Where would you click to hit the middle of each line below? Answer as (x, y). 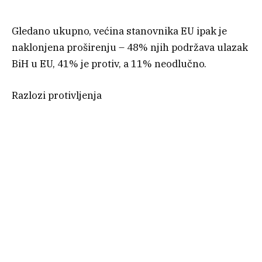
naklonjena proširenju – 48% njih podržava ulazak (130, 48)
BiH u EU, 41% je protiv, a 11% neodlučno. (109, 64)
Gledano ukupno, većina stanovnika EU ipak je (119, 31)
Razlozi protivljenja (57, 96)
